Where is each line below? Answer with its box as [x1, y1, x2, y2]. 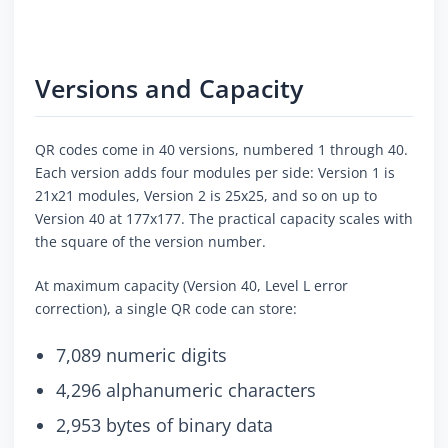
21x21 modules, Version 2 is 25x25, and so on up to [35, 186, 377, 206]
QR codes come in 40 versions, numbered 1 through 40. [35, 140, 408, 160]
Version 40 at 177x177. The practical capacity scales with [35, 209, 413, 229]
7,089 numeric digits [56, 343, 227, 368]
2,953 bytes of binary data [56, 413, 273, 438]
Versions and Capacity [35, 72, 303, 106]
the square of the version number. [35, 232, 266, 252]
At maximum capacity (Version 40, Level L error [35, 276, 348, 296]
